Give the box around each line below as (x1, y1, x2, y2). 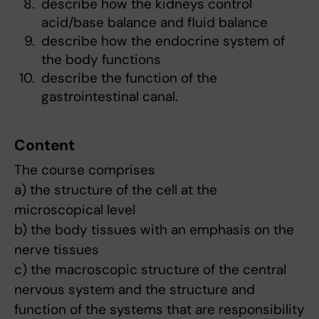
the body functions (41, 51, 161, 69)
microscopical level (14, 201, 135, 219)
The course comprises (14, 161, 155, 179)
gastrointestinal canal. (41, 88, 178, 106)
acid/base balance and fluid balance (41, 14, 268, 32)
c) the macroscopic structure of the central (14, 261, 286, 279)
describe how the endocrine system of (41, 32, 285, 51)
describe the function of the (41, 69, 217, 88)
